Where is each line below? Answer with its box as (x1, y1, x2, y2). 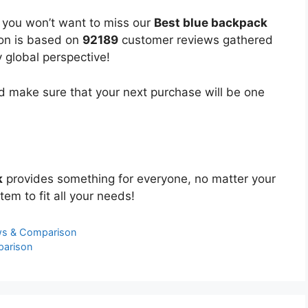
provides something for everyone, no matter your (3, 171, 276, 186)
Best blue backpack (154, 16, 267, 30)
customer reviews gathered (118, 33, 273, 47)
